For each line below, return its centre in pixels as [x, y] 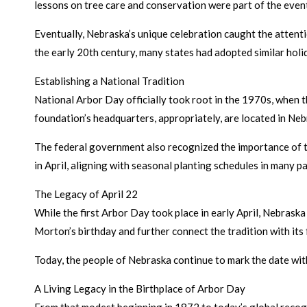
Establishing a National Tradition [109, 81]
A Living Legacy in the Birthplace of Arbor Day [140, 288]
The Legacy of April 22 [86, 194]
